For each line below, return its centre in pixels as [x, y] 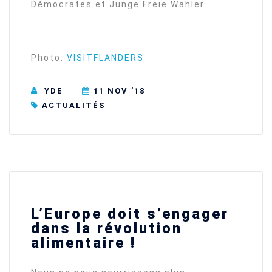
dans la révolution [107, 229]
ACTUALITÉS [74, 106]
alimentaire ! [83, 243]
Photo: [49, 58]
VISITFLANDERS [105, 58]
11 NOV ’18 [119, 90]
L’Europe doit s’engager [130, 214]
